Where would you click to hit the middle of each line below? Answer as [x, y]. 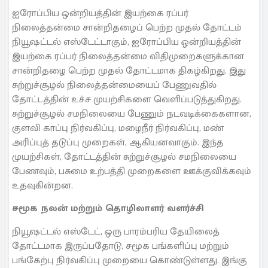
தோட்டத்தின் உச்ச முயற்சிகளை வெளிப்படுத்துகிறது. [127, 100]
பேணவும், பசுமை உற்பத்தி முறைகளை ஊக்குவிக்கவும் [132, 172]
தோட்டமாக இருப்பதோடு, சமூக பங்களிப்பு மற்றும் [121, 246]
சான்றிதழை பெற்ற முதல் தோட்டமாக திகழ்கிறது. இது [129, 71]
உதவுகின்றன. [42, 186]
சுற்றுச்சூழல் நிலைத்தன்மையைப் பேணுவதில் [114, 86]
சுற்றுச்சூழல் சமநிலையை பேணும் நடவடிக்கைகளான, [132, 114]
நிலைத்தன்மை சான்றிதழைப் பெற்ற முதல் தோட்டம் [127, 28]
